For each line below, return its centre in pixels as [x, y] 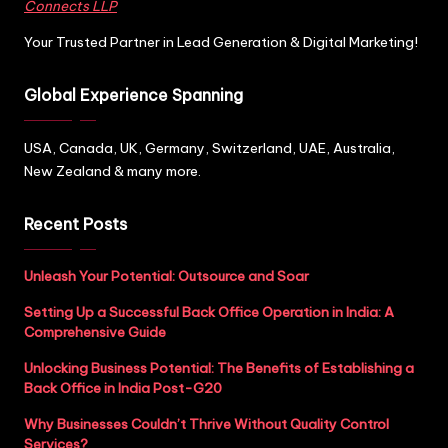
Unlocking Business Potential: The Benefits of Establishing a [219, 368]
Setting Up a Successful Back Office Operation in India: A [209, 312]
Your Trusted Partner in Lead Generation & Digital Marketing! [221, 42]
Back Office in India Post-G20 [123, 388]
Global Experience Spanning [133, 95]
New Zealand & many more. [112, 171]
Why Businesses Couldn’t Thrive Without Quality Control [206, 424]
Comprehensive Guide [95, 332]
